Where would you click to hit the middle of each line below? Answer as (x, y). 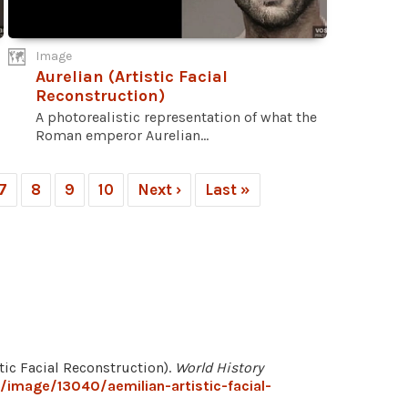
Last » (228, 190)
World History (219, 368)
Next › (159, 190)
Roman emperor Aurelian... (122, 136)
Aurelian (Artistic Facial (132, 77)
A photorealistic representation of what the (176, 117)
